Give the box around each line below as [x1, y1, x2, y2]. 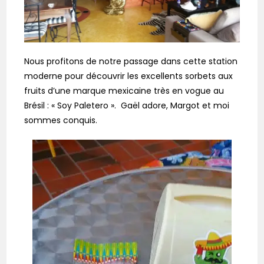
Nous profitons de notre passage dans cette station [24, 55, 238, 68]
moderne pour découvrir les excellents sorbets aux [24, 70, 233, 82]
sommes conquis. [24, 114, 98, 127]
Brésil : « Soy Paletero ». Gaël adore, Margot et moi [24, 100, 230, 112]
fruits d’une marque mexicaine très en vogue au [24, 85, 225, 97]
